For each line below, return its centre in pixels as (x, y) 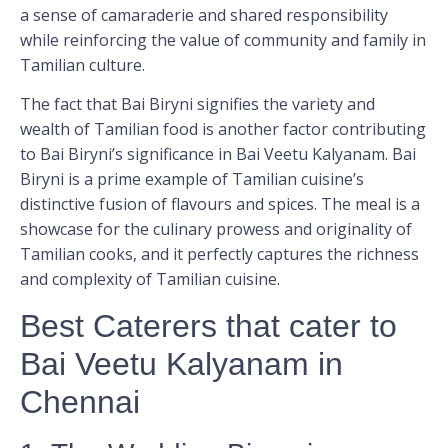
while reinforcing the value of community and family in (223, 39)
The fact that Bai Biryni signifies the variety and (197, 104)
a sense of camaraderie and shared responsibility (204, 14)
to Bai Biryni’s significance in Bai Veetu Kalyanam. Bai (218, 154)
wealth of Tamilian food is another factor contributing (223, 129)
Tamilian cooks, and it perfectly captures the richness (219, 254)
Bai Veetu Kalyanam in (181, 363)
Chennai (80, 401)
